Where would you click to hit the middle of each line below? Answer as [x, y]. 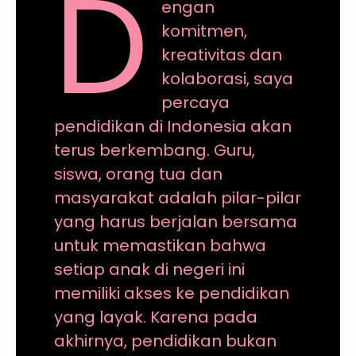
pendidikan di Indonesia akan [172, 126]
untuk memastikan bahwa [160, 245]
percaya [196, 102]
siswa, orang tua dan [138, 174]
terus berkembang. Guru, [154, 150]
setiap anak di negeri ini [149, 269]
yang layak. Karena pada [155, 317]
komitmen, [205, 31]
